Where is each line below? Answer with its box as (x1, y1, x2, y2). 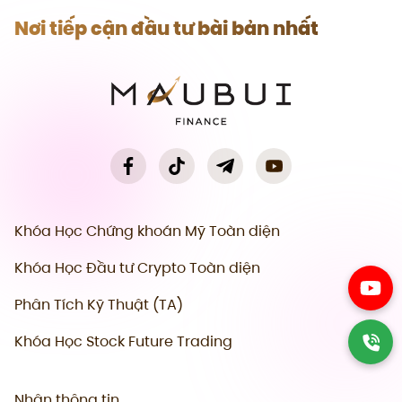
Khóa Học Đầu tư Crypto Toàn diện (14, 257, 260, 278)
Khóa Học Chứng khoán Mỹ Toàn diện (14, 220, 280, 241)
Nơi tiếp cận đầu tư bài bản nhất (14, 14, 319, 41)
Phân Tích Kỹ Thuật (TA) (14, 293, 183, 315)
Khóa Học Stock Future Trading (14, 330, 232, 352)
